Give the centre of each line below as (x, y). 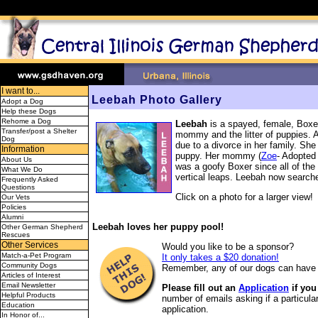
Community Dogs (29, 265)
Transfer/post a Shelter (39, 131)
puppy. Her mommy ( (218, 155)
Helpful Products (28, 295)
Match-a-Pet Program (36, 255)
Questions (18, 187)
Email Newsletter (28, 285)
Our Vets (16, 197)
